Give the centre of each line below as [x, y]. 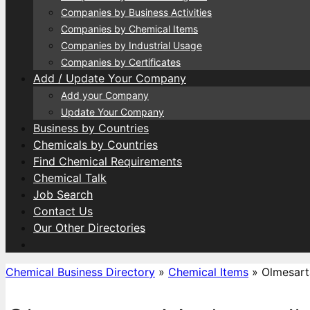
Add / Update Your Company [110, 78]
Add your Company [105, 95]
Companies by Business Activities [136, 12]
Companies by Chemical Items [129, 29]
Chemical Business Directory [80, 272]
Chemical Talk [70, 178]
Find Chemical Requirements [108, 161]
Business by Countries [91, 128]
